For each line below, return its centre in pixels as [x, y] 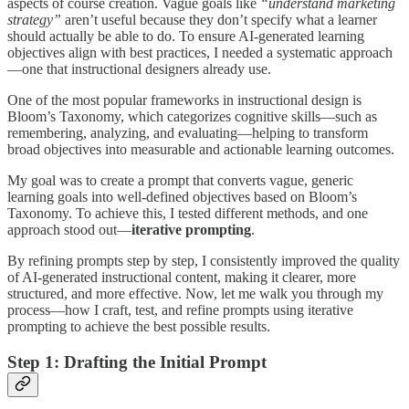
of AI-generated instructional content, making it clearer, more [182, 278]
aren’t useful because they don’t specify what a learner [219, 20]
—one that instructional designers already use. [139, 69]
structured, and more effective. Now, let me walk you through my [195, 294]
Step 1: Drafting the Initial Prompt [137, 362]
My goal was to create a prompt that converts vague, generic [180, 181]
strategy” [34, 20]
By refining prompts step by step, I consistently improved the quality [204, 261]
